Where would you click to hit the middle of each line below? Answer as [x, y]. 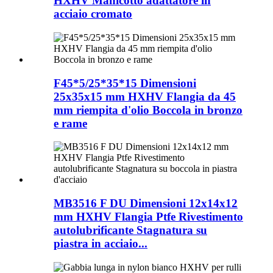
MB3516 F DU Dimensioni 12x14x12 [146, 203]
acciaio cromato [93, 14]
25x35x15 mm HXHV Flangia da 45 [145, 96]
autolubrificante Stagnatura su [130, 230]
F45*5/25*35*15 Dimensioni [125, 83]
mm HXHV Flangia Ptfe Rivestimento [148, 216]
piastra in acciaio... [101, 243]
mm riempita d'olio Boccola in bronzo [148, 110]
